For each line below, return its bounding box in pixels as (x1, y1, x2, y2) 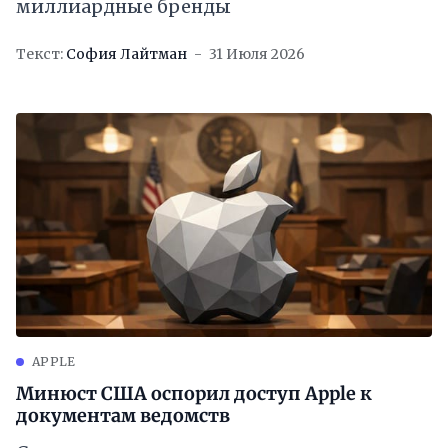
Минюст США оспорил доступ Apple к (16, 382, 372, 406)
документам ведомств (16, 404, 230, 428)
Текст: (16, 45, 63, 64)
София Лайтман (66, 45, 187, 64)
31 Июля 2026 (209, 45, 305, 64)
